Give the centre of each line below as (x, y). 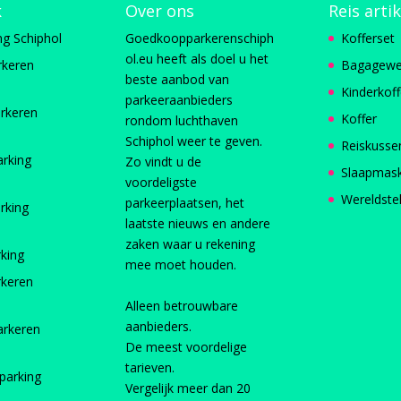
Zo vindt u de (164, 161)
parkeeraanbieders (179, 99)
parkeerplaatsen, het (185, 202)
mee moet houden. (181, 264)
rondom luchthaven (182, 120)
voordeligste (162, 182)
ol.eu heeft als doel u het (197, 58)
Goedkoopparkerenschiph (200, 38)
